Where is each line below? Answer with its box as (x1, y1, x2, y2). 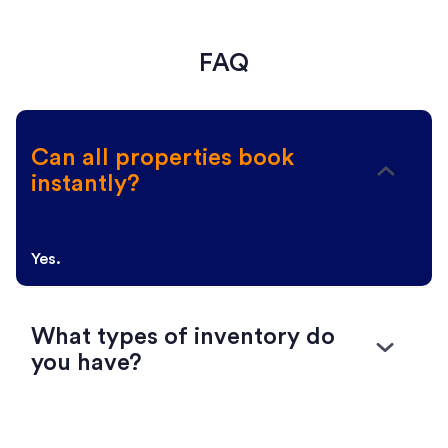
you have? (31, 351, 142, 376)
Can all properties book (31, 146, 294, 171)
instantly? (31, 172, 140, 197)
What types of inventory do (31, 325, 335, 350)
